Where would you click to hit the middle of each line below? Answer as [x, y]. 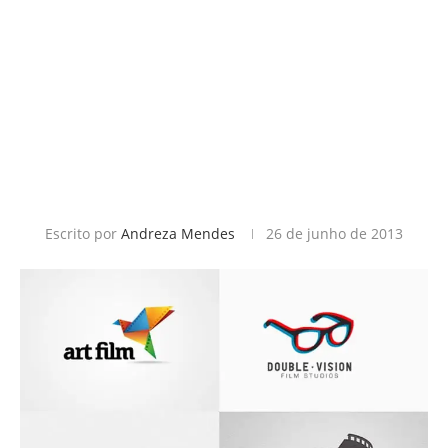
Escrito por [83, 233]
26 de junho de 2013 [334, 233]
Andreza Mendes [178, 233]
